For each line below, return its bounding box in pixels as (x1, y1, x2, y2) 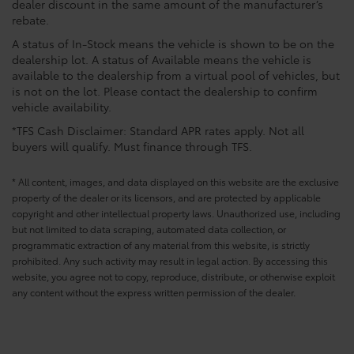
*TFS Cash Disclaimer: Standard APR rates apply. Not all (12, 122, 304, 139)
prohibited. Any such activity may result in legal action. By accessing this (12, 254, 328, 268)
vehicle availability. (12, 99, 111, 115)
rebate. (12, 12, 49, 28)
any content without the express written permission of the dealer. (12, 285, 296, 299)
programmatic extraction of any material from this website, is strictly (12, 238, 310, 252)
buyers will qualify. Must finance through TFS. (12, 138, 252, 155)
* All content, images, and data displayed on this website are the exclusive (12, 175, 339, 189)
